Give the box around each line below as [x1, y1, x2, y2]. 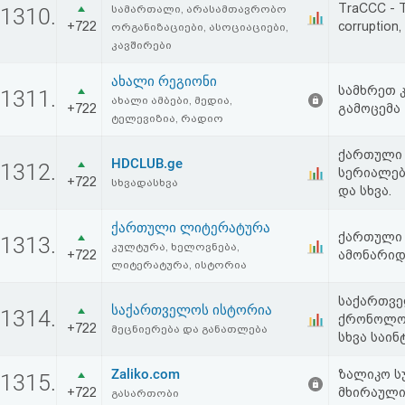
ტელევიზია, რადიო [111, 112, 223, 125]
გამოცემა [338, 101, 400, 116]
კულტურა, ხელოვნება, [111, 240, 240, 253]
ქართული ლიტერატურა [111, 220, 270, 236]
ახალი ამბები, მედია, [111, 94, 232, 107]
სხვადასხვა [111, 176, 178, 189]
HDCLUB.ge [111, 155, 183, 172]
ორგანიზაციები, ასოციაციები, [111, 21, 288, 33]
